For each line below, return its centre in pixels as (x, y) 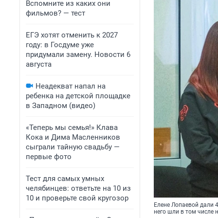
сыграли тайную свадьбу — (73, 147)
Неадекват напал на (71, 86)
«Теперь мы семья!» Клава (72, 127)
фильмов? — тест (55, 13)
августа (39, 64)
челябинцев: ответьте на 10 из (78, 188)
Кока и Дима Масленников (73, 137)
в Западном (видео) (61, 106)
